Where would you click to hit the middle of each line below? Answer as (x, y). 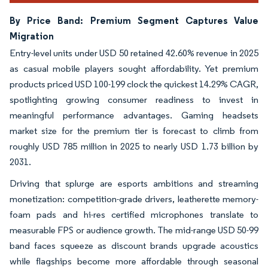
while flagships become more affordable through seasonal (134, 261)
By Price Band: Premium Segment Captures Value (134, 20)
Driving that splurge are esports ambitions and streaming (134, 183)
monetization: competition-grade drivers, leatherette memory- (134, 199)
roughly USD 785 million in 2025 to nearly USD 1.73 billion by (134, 146)
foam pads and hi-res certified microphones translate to (134, 214)
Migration (32, 36)
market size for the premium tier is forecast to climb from (134, 130)
